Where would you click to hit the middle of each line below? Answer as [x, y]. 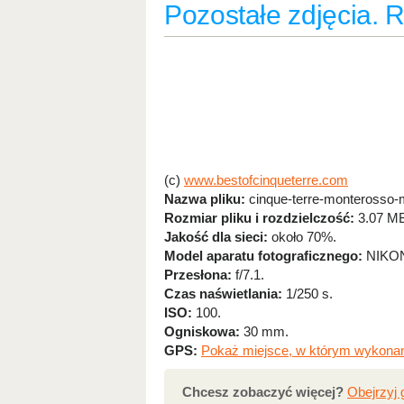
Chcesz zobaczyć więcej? [263, 392]
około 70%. [302, 237]
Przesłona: [198, 275]
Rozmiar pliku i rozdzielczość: [259, 218]
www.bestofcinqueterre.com [266, 180]
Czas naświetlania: [223, 294]
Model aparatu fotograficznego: [263, 256]
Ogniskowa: [202, 331]
